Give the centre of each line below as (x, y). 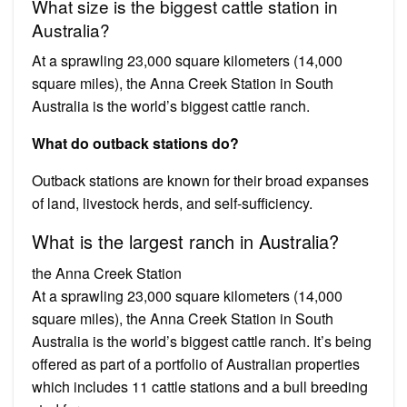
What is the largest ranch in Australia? (185, 241)
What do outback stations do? (135, 143)
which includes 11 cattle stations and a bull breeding (200, 386)
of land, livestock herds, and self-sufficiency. (172, 203)
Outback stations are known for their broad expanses (200, 180)
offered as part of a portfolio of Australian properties (196, 363)
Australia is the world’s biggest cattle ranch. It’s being (202, 341)
